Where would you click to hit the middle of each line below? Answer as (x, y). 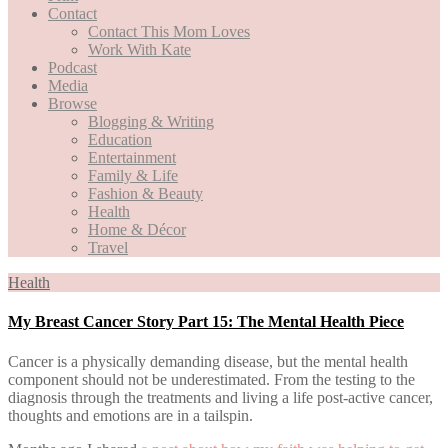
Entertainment (132, 157)
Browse (72, 103)
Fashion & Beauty (145, 193)
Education (120, 139)
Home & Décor (137, 229)
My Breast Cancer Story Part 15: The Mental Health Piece (206, 322)
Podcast (72, 67)
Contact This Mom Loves (169, 31)
